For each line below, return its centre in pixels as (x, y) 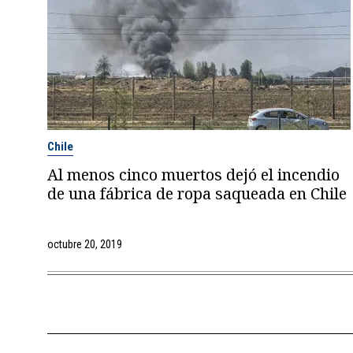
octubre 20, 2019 (84, 245)
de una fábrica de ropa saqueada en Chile (197, 194)
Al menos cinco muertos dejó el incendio (193, 175)
